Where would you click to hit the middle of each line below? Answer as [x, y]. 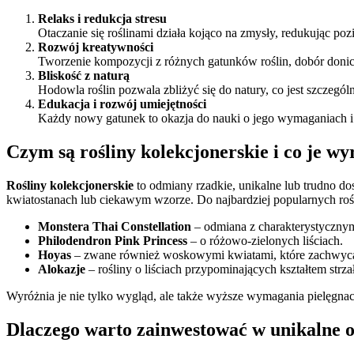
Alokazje [62, 269]
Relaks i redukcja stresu [102, 19]
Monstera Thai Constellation [115, 227]
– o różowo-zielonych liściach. [265, 241]
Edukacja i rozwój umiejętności [122, 104]
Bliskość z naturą [84, 76]
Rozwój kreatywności [96, 47]
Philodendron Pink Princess [113, 241]
